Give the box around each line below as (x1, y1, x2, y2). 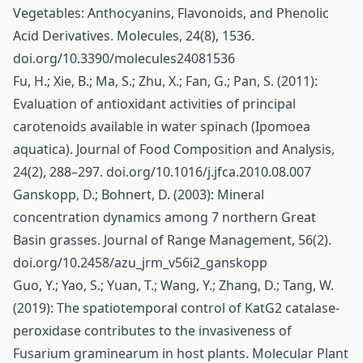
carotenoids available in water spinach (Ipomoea (13, 117, 310, 135)
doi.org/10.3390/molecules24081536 (13, 49, 235, 67)
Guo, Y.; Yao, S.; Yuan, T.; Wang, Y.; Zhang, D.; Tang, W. (13, 276, 334, 294)
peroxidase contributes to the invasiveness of (13, 322, 292, 340)
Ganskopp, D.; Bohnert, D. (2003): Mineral (13, 186, 264, 203)
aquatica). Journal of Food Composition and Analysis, (13, 140, 335, 158)
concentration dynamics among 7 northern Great (13, 208, 316, 226)
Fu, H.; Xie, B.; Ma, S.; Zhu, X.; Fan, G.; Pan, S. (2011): (13, 72, 318, 90)
